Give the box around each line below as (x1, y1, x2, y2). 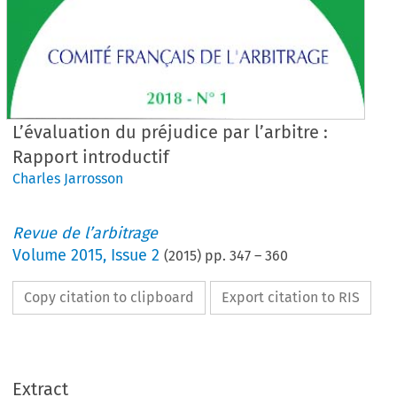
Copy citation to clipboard (24, 289, 195, 306)
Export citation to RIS (222, 289, 361, 306)
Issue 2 (111, 245, 160, 265)
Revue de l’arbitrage (12, 223, 159, 243)
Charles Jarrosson (12, 170, 124, 187)
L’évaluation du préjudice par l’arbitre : (12, 121, 329, 143)
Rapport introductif (12, 146, 170, 167)
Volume (12, 245, 72, 265)
